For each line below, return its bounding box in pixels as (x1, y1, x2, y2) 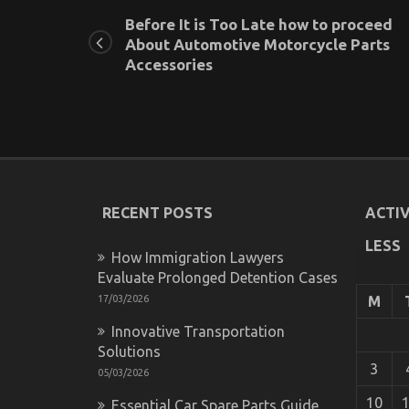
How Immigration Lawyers (111, 248, 284, 266)
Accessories (125, 55, 213, 73)
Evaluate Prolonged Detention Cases (98, 268, 338, 286)
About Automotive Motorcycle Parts (125, 35, 390, 53)
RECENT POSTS (102, 204, 213, 221)
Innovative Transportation (111, 322, 285, 340)
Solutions (98, 342, 161, 360)
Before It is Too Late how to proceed (125, 15, 393, 33)
